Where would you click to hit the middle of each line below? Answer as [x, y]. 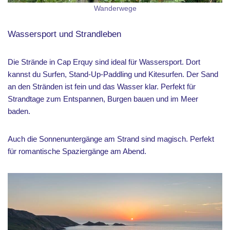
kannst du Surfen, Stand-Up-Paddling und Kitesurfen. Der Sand [113, 74]
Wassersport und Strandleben [64, 34]
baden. [19, 111]
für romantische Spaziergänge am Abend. [78, 151]
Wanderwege [115, 8]
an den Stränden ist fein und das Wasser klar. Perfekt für [102, 87]
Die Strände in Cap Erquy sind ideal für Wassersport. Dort [104, 62]
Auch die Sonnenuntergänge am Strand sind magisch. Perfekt [111, 139]
